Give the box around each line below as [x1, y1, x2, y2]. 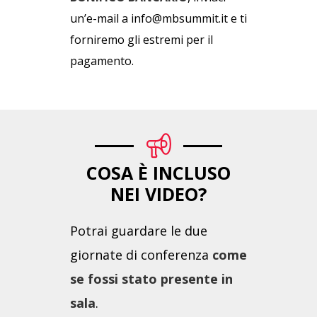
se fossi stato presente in [70, 270, 233, 288]
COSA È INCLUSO [86, 161, 231, 185]
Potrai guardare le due [70, 222, 207, 240]
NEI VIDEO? [110, 182, 207, 207]
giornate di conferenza [70, 246, 212, 264]
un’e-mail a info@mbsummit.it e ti [70, 11, 247, 27]
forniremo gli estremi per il [70, 32, 213, 48]
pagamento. [70, 53, 134, 69]
